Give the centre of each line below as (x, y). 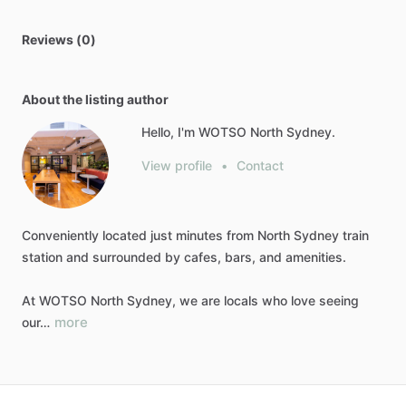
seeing (339, 300)
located (125, 235)
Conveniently (60, 235)
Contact (260, 165)
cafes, (203, 257)
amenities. (316, 257)
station (42, 257)
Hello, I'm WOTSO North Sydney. (238, 132)
